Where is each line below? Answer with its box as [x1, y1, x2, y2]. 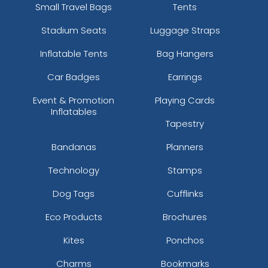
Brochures [163, 210, 208, 223]
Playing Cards [155, 93, 215, 106]
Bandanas [51, 140, 96, 153]
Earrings [167, 70, 202, 83]
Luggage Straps [150, 23, 220, 36]
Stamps [167, 163, 203, 176]
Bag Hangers [156, 47, 214, 60]
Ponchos [166, 233, 204, 246]
